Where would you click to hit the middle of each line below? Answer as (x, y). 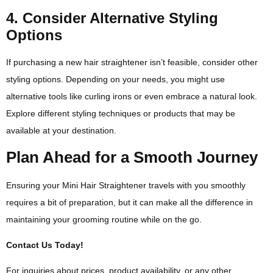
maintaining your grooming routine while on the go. (104, 219)
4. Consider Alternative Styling (112, 18)
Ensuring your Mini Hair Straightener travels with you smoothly (126, 185)
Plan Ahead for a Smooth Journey (132, 157)
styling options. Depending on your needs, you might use (115, 80)
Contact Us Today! (45, 245)
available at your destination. (61, 131)
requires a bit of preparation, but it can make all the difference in (129, 202)
